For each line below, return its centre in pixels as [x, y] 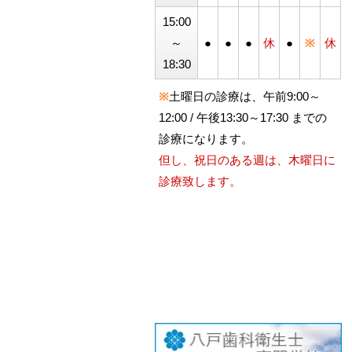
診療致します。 [200, 181]
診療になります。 [206, 138]
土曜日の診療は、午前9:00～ [245, 96]
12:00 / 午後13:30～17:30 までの [243, 117]
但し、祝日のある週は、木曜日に [247, 159]
